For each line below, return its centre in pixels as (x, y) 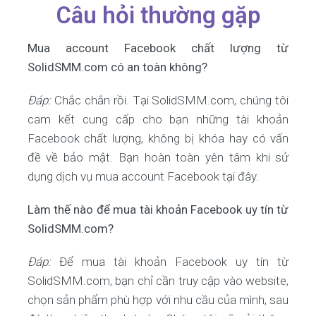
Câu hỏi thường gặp (158, 15)
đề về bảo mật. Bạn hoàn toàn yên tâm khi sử (158, 157)
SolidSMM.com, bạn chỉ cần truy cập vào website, (158, 281)
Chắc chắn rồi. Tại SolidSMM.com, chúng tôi (171, 100)
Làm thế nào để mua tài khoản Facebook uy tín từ (158, 209)
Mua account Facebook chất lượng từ (158, 48)
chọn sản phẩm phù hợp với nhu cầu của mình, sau (158, 300)
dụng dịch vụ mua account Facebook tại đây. (143, 176)
